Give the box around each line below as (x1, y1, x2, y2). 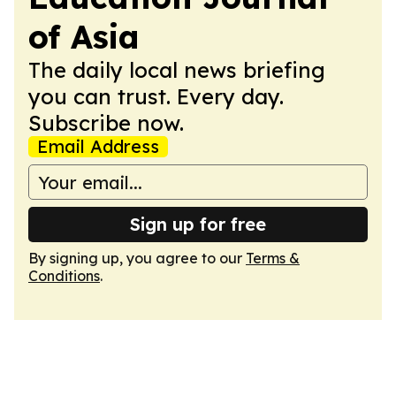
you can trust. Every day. (28, 83, 284, 110)
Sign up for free (130, 213, 266, 235)
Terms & (246, 249, 300, 267)
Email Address (37, 135, 159, 157)
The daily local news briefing (28, 57, 325, 83)
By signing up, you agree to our (28, 249, 246, 267)
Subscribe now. (28, 110, 184, 136)
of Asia (28, 17, 140, 57)
